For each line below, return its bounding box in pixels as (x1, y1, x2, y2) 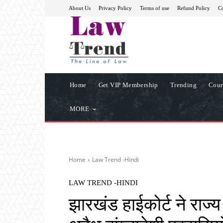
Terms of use (140, 4, 169, 11)
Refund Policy (177, 4, 210, 11)
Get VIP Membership (98, 81, 158, 89)
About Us (69, 4, 91, 11)
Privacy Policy (99, 4, 132, 11)
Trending (170, 81, 197, 89)
